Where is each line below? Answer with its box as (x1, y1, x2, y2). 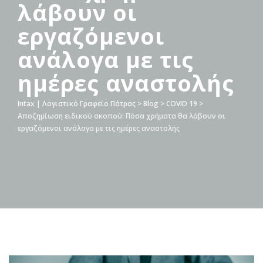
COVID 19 (166, 99, 197, 109)
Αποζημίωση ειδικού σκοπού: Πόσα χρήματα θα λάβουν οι (18, 111, 225, 121)
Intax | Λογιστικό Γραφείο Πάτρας (18, 99, 136, 109)
